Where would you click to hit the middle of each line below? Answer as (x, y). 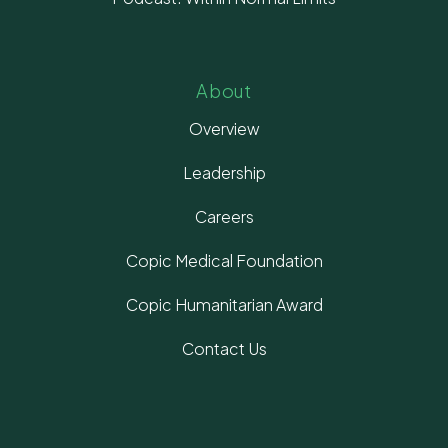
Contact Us (224, 349)
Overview (224, 129)
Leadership (224, 173)
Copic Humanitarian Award (224, 305)
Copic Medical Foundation (224, 261)
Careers (224, 217)
